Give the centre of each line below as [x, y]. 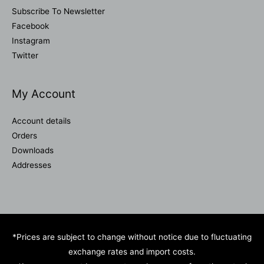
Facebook [30, 26]
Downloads [33, 150]
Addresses [32, 165]
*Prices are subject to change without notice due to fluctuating [132, 237]
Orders [24, 135]
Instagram [31, 41]
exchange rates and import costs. [132, 251]
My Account [44, 94]
